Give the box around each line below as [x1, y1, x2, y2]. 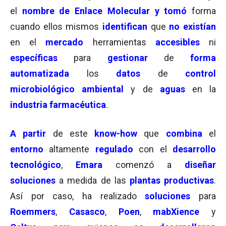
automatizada [10, 68, 69, 79]
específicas [10, 52, 74, 63]
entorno [10, 144, 43, 154]
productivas [164, 175, 214, 186]
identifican [102, 21, 151, 32]
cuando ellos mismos [10, 21, 102, 32]
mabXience [153, 206, 200, 217]
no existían [169, 21, 216, 32]
